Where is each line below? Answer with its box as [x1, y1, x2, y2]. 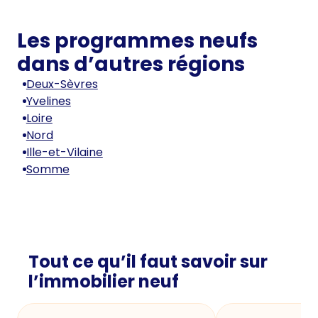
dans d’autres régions [17, 50, 245, 78]
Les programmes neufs [17, 26, 258, 55]
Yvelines [26, 92, 71, 109]
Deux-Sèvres [26, 75, 98, 92]
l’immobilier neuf [28, 269, 179, 293]
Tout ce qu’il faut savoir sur [28, 249, 268, 273]
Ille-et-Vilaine [26, 143, 103, 160]
